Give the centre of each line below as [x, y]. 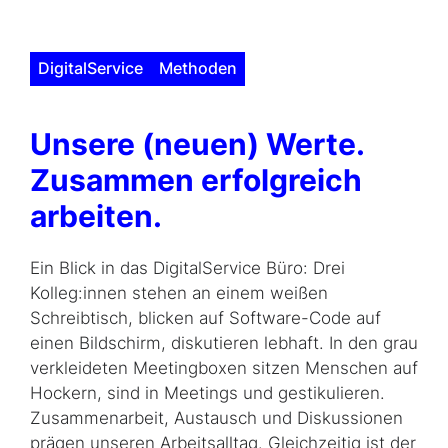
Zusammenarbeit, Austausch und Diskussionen [216, 418]
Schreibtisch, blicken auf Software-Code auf [205, 318]
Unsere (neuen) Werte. [197, 143]
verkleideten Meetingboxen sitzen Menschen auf [224, 368]
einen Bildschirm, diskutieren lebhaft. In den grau [224, 343]
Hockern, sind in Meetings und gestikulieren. [207, 393]
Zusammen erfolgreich [196, 179]
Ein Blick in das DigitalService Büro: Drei [187, 268]
